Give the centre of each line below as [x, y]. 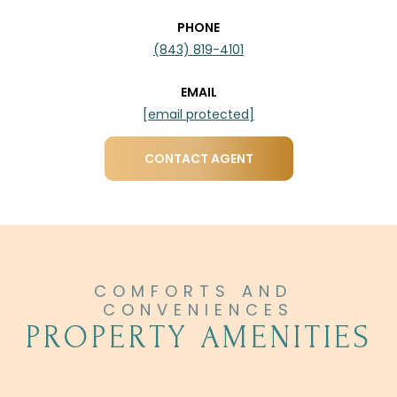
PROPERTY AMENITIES [198, 337]
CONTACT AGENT [198, 158]
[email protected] [198, 114]
